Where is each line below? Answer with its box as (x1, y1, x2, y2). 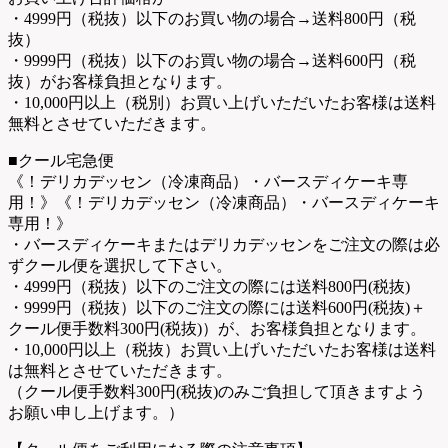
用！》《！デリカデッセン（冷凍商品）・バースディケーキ (8, 194, 440, 212)
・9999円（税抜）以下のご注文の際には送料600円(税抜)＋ (8, 299, 426, 317)
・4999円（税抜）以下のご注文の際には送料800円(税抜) (8, 278, 410, 296)
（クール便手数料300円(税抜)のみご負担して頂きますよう (8, 383, 426, 401)
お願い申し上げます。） (8, 404, 184, 422)
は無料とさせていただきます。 (8, 362, 232, 380)
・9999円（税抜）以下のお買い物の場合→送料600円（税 (8, 52, 416, 70)
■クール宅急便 (8, 152, 114, 170)
